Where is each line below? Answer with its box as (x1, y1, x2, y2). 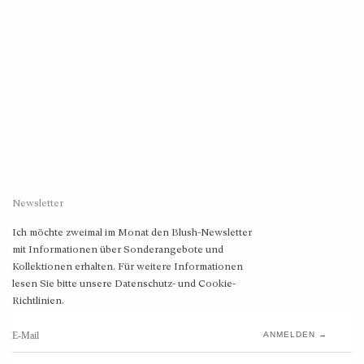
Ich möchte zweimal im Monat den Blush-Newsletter (12, 226, 252, 238)
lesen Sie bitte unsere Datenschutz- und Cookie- (12, 277, 236, 289)
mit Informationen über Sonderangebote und (12, 243, 223, 255)
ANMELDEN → (262, 329, 327, 339)
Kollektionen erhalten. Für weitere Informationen (12, 260, 243, 272)
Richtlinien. (12, 294, 64, 306)
